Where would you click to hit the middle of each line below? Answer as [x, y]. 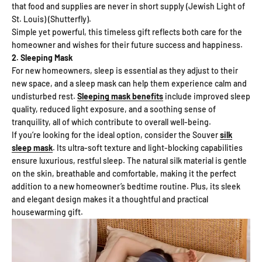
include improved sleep [207, 96]
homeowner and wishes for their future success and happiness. [127, 44]
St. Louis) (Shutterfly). [51, 19]
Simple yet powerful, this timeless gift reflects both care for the [127, 32]
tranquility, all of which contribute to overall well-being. [111, 122]
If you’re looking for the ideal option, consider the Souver [116, 135]
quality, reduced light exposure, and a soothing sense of [114, 109]
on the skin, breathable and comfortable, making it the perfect [124, 173]
